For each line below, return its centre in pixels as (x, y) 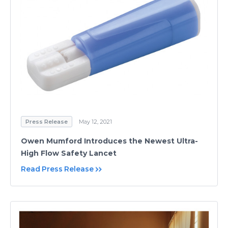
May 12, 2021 (95, 121)
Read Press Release (57, 169)
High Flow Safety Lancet (69, 153)
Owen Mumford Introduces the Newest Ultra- (109, 141)
